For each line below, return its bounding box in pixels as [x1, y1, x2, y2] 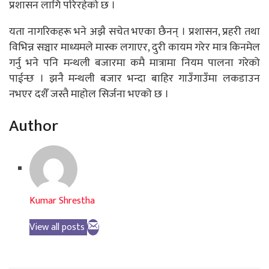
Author [9, 112, 58, 140]
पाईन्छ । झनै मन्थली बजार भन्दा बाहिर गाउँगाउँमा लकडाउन [9, 69, 260, 88]
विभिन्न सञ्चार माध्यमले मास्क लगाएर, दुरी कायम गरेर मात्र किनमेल [9, 38, 260, 56]
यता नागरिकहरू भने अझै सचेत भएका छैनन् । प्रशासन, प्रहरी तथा [9, 22, 260, 41]
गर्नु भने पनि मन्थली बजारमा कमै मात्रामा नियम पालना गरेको [9, 53, 260, 72]
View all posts [29, 219, 85, 236]
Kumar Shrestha [29, 193, 95, 210]
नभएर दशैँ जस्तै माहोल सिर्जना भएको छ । [9, 85, 169, 103]
